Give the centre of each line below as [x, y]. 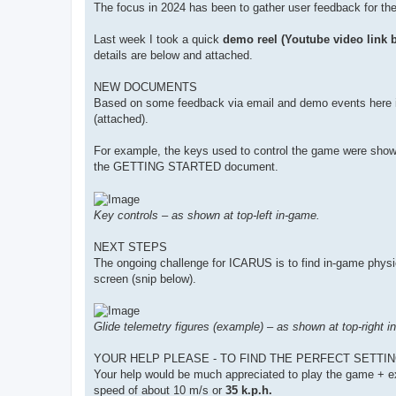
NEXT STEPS [130, 247]
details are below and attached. [173, 56]
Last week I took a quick [158, 40]
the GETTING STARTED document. [186, 167]
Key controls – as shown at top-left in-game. [207, 215]
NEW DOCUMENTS [145, 88]
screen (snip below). [145, 278]
